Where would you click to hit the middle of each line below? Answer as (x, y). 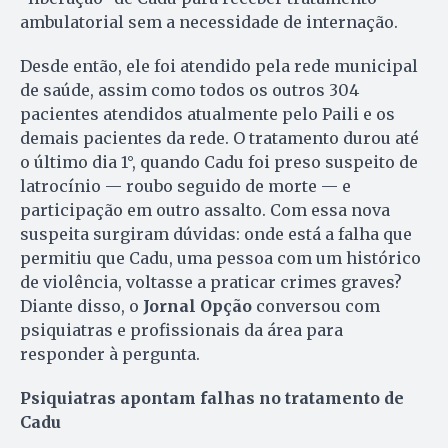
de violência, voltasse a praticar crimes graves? (211, 281)
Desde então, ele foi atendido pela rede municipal (219, 65)
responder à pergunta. (110, 353)
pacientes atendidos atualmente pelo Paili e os (207, 113)
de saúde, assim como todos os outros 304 (189, 89)
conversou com (316, 305)
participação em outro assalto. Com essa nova (205, 209)
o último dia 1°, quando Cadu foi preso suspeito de (219, 161)
